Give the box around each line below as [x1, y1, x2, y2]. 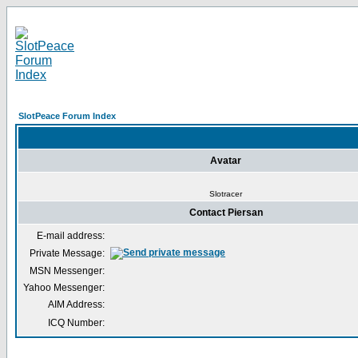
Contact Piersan [189, 207, 263, 218]
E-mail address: [37, 230, 105, 241]
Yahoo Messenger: [23, 282, 105, 293]
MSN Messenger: [30, 265, 105, 276]
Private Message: [30, 248, 105, 259]
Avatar [210, 155, 241, 166]
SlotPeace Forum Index [18, 111, 116, 121]
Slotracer [209, 189, 242, 198]
